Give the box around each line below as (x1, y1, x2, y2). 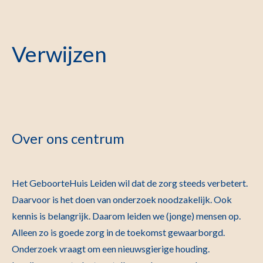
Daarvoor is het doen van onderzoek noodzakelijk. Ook (12, 193, 232, 205)
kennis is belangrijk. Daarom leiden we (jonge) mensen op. (12, 210, 241, 221)
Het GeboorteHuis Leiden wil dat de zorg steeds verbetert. (12, 177, 248, 188)
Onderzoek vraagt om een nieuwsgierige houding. (12, 242, 210, 254)
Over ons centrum (12, 129, 124, 147)
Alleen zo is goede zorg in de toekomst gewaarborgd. (12, 226, 225, 238)
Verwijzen (12, 40, 107, 67)
